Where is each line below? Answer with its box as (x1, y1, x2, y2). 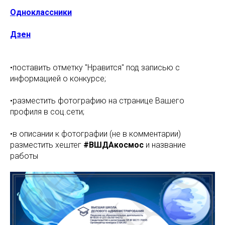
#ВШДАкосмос (83, 140, 146, 150)
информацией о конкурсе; (10, 74, 106, 83)
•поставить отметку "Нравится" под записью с (10, 63, 180, 72)
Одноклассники (10, 8, 72, 17)
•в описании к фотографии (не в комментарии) (10, 129, 181, 139)
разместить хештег (10, 140, 83, 150)
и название (146, 140, 186, 150)
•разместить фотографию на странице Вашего (10, 96, 184, 105)
